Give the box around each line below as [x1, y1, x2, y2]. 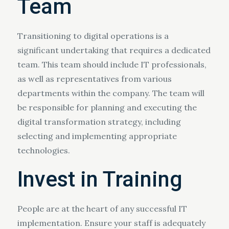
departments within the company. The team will [17, 88, 204, 98]
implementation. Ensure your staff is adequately [17, 218, 205, 228]
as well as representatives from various [17, 74, 172, 84]
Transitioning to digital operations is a [17, 31, 169, 41]
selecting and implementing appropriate [17, 131, 177, 141]
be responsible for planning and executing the [17, 102, 197, 112]
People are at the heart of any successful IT [17, 203, 187, 214]
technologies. [17, 145, 70, 155]
